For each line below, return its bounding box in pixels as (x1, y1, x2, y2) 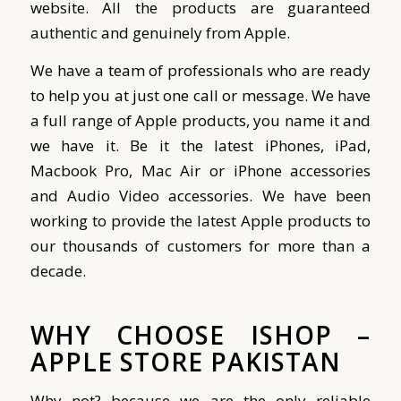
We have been (261, 185, 371, 207)
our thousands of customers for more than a (30, 235, 371, 257)
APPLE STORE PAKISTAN (30, 345, 348, 380)
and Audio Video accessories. (30, 185, 262, 207)
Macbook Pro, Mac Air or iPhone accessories (30, 160, 371, 182)
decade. (30, 260, 86, 282)
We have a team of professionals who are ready (30, 60, 371, 81)
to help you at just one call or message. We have (30, 85, 371, 107)
